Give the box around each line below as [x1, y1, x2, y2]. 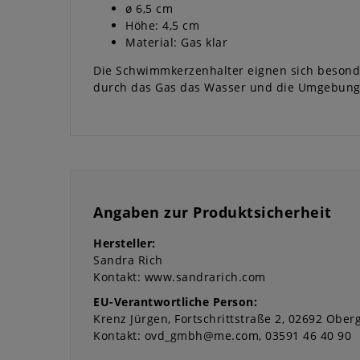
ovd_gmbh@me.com [144, 328, 259, 344]
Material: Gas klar [125, 35, 227, 51]
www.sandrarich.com [144, 268, 266, 284]
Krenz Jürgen [93, 311, 168, 327]
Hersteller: [93, 235, 156, 251]
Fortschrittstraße [174, 311, 272, 327]
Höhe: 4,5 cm [125, 18, 199, 34]
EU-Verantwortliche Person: [93, 294, 257, 310]
